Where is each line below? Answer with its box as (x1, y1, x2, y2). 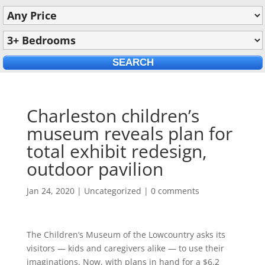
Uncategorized (83, 185, 141, 196)
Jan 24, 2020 (26, 185, 75, 196)
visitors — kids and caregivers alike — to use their (26, 243, 224, 254)
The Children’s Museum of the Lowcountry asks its (26, 229, 225, 240)
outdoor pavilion (26, 157, 163, 181)
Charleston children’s (26, 104, 199, 128)
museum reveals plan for (26, 121, 232, 146)
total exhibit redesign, (26, 139, 207, 163)
